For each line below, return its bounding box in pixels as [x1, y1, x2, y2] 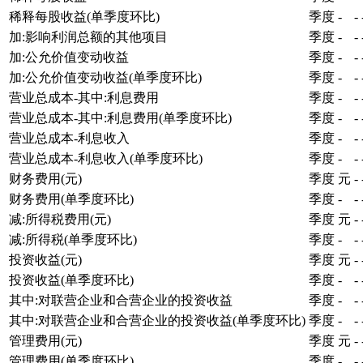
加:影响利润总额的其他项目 [9, 29, 168, 44]
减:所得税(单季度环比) [9, 232, 137, 246]
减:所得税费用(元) [9, 211, 111, 226]
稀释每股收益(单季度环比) [9, 9, 160, 23]
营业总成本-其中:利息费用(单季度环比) [9, 110, 232, 125]
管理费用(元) [9, 333, 82, 348]
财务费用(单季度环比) [9, 191, 134, 206]
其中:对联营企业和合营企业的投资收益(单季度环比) [9, 313, 305, 327]
